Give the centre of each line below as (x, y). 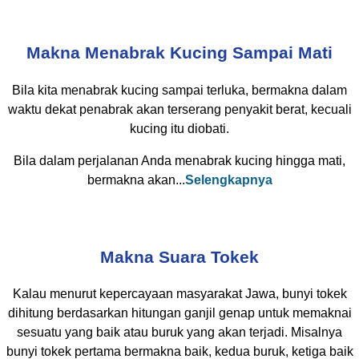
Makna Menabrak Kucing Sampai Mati (179, 53)
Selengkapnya (228, 179)
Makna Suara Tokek (179, 257)
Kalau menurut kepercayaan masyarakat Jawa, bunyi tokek (179, 294)
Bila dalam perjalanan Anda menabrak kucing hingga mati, (179, 160)
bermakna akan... (136, 179)
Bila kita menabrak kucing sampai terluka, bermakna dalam (179, 90)
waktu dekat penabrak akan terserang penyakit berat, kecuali (179, 109)
